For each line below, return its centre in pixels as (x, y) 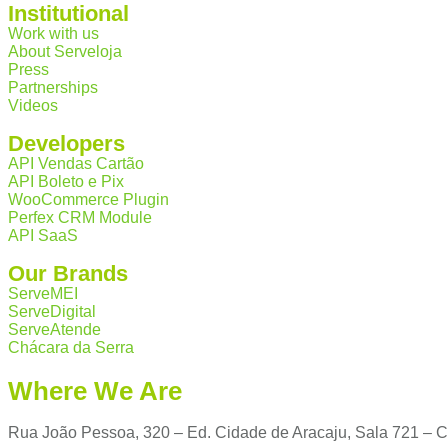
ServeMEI (43, 293)
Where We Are (95, 391)
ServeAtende (54, 329)
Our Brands (68, 273)
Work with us (53, 33)
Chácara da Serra (71, 347)
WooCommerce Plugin (88, 199)
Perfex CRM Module (80, 217)
